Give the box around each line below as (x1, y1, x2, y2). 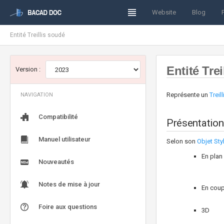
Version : (15, 65, 40, 73)
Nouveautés (38, 158, 74, 165)
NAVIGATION (20, 91, 53, 98)
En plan (201, 152, 222, 160)
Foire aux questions (38, 203, 97, 210)
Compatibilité (38, 113, 78, 120)
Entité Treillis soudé (10, 31, 65, 38)
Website (152, 8, 176, 16)
